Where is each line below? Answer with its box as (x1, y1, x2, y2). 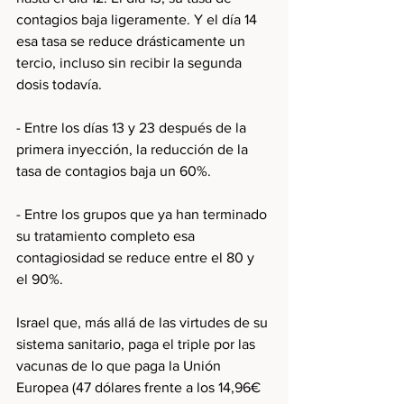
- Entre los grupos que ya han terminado (16, 207, 271, 223)
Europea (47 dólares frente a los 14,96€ (16, 380, 264, 396)
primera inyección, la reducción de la (16, 142, 252, 158)
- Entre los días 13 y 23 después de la (16, 120, 250, 136)
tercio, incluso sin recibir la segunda (16, 55, 245, 71)
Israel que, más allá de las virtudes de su (16, 315, 271, 331)
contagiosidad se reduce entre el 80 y (16, 250, 258, 266)
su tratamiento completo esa (16, 228, 198, 244)
